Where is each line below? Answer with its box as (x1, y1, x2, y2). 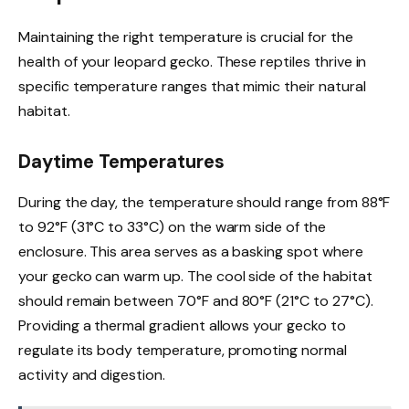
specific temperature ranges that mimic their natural (18, 76, 366, 96)
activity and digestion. (18, 364, 165, 384)
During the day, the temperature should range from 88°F (18, 192, 391, 212)
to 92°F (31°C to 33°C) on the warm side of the (18, 216, 326, 236)
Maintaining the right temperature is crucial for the (18, 26, 353, 47)
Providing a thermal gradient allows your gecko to (18, 315, 346, 335)
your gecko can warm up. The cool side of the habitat (18, 266, 372, 286)
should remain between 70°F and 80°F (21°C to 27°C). (18, 290, 373, 310)
